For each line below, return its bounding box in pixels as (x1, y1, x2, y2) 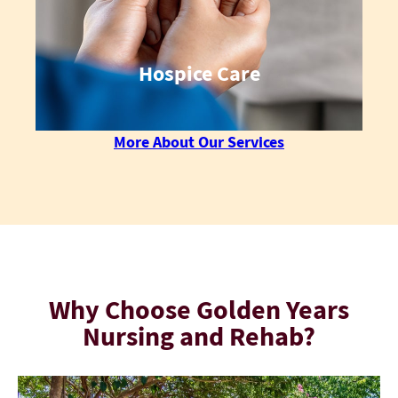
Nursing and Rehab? (83, 318, 315, 353)
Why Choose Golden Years (49, 291, 349, 326)
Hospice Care (138, 59, 260, 87)
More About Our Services (114, 131, 284, 152)
